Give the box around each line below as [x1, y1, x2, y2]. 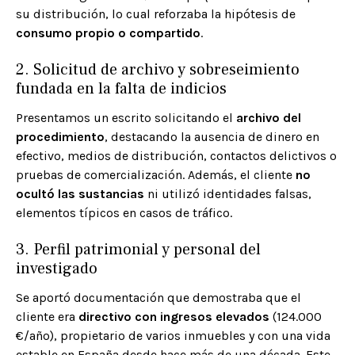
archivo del [236, 110, 301, 126]
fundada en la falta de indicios [16, 78, 227, 100]
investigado [16, 258, 97, 280]
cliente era [16, 309, 78, 325]
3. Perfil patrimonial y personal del [16, 239, 261, 261]
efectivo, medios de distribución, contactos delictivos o [16, 148, 337, 164]
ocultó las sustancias [16, 186, 144, 202]
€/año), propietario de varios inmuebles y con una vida [16, 328, 330, 344]
